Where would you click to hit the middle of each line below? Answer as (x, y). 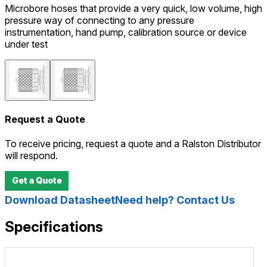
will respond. (31, 156)
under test (26, 44)
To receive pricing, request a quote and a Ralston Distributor (133, 144)
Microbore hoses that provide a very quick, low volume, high (133, 8)
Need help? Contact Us (175, 200)
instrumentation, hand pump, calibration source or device (126, 32)
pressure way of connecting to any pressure (100, 20)
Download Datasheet (60, 200)
